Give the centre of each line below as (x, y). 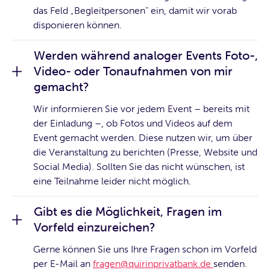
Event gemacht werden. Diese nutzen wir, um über (143, 138)
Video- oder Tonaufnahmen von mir (133, 71)
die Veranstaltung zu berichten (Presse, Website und (145, 152)
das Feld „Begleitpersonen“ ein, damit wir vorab (135, 11)
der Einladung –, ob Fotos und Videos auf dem (133, 124)
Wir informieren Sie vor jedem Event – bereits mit (141, 109)
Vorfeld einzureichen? (95, 228)
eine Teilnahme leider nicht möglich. (112, 181)
